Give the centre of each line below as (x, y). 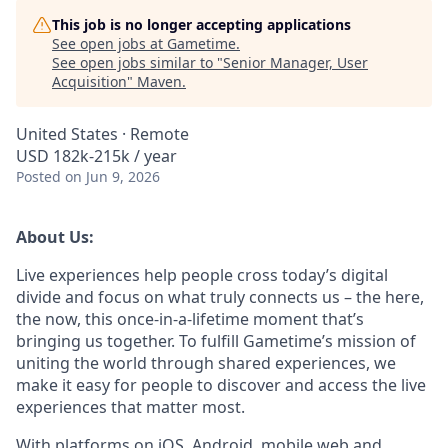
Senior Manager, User (295, 62)
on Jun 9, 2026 (112, 176)
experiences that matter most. (130, 407)
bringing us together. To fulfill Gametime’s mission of (216, 341)
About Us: (55, 237)
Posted (38, 176)
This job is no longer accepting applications (201, 24)
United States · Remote (102, 134)
